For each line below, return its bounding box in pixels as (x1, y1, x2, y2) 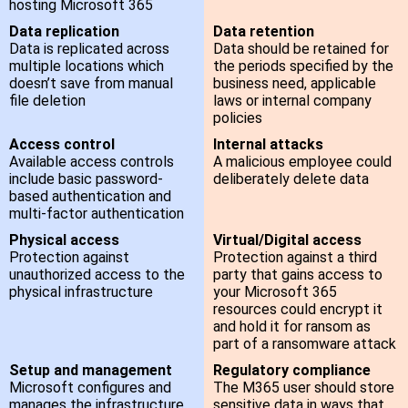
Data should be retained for (213, 40, 389, 58)
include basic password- (9, 170, 163, 189)
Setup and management (9, 362, 172, 380)
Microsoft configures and (9, 379, 171, 397)
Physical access (9, 231, 119, 250)
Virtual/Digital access (213, 231, 362, 250)
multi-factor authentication (9, 205, 184, 223)
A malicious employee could (213, 153, 392, 171)
